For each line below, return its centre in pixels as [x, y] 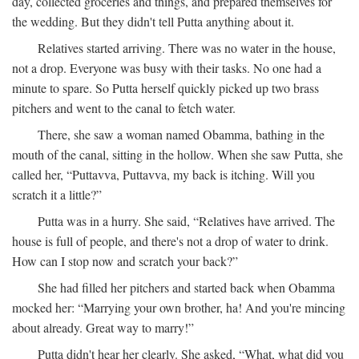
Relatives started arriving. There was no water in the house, [187, 47]
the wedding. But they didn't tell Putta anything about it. [153, 21]
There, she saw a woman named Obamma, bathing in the [181, 134]
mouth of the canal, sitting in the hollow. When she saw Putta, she [177, 154]
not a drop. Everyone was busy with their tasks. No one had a [167, 67]
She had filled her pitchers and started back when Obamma [186, 287]
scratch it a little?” [57, 194]
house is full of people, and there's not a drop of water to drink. [170, 240]
